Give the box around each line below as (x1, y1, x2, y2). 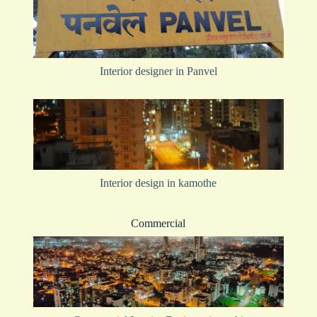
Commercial (131, 217, 186, 229)
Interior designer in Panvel (99, 64, 217, 77)
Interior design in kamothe (100, 176, 217, 189)
